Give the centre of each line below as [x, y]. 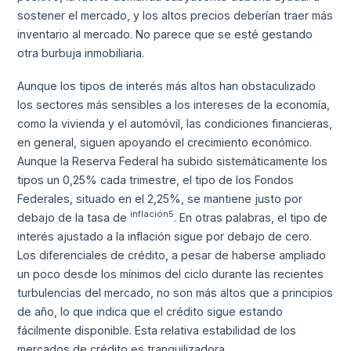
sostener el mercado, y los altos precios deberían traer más [175, 15]
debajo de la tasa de [74, 217]
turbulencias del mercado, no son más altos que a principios [175, 292]
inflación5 [152, 213]
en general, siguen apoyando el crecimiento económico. [165, 142]
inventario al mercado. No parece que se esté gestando [165, 34]
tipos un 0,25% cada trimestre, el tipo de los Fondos [156, 179]
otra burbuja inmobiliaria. [81, 52]
